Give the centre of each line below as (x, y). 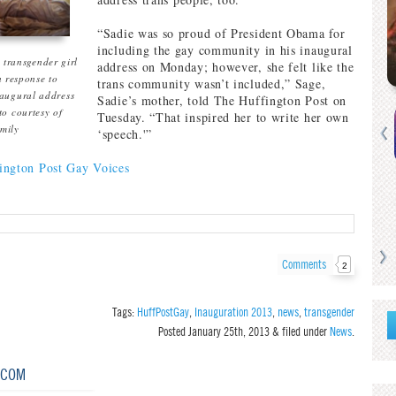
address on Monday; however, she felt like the (226, 67)
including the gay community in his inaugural (225, 50)
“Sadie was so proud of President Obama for (221, 33)
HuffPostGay (163, 312)
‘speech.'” (125, 134)
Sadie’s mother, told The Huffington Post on (222, 100)
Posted (173, 331)
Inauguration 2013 (233, 312)
